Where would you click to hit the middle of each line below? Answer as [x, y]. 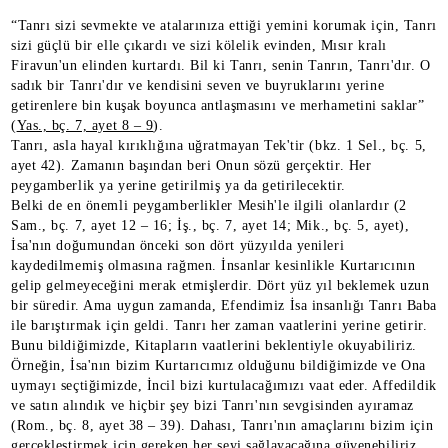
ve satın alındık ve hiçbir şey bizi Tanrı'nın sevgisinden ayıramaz [212, 405]
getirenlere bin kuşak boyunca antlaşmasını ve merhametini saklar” [218, 105]
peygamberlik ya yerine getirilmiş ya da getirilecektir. [178, 185]
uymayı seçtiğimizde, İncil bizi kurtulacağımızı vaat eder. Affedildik [224, 385]
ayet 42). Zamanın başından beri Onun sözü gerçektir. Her [191, 165]
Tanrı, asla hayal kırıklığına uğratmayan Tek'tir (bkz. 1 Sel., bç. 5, [219, 145]
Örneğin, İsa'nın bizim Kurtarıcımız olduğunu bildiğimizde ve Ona [218, 365]
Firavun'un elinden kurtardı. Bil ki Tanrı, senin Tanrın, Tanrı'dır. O [221, 65]
